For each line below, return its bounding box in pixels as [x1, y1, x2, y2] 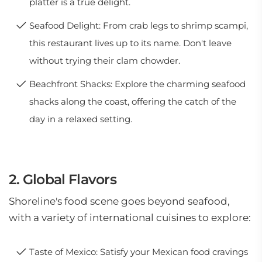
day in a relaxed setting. [29, 113, 132, 125]
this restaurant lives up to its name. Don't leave [29, 37, 232, 49]
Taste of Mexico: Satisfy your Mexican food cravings [29, 246, 248, 257]
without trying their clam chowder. [29, 55, 180, 66]
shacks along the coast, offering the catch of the [29, 96, 236, 107]
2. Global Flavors [9, 171, 117, 188]
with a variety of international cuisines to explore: [9, 212, 251, 223]
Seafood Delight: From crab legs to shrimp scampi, [29, 20, 248, 31]
